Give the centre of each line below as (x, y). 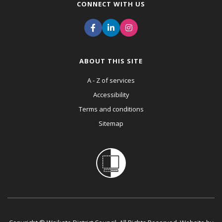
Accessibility (111, 95)
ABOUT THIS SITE (111, 61)
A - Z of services (111, 80)
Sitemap (111, 123)
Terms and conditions (111, 109)
